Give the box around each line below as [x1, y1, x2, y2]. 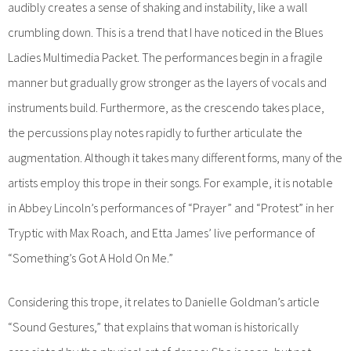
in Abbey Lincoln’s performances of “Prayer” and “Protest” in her [8, 199, 334, 215]
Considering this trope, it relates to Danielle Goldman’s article [8, 293, 320, 309]
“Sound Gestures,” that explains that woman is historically [8, 318, 299, 335]
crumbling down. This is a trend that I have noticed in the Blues [8, 24, 323, 40]
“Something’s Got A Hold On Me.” [8, 249, 173, 266]
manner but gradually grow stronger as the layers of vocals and [8, 74, 327, 90]
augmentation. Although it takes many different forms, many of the [8, 149, 342, 165]
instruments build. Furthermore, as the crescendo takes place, [8, 99, 324, 115]
